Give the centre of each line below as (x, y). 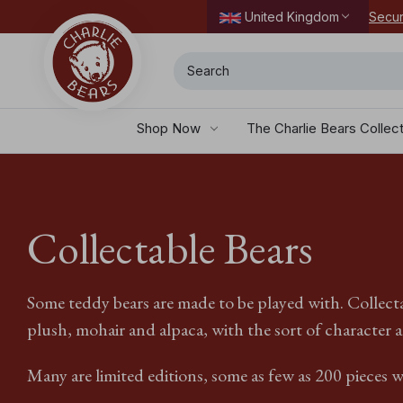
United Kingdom (291, 17)
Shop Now (168, 128)
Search (190, 61)
